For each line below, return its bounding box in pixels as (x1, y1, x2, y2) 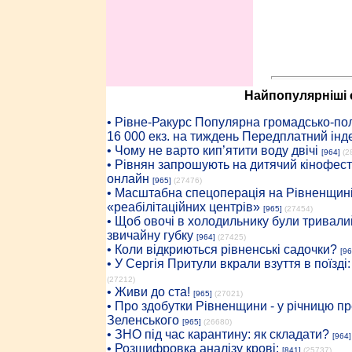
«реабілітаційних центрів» (106, 200, 260, 214)
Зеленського (106, 313, 179, 327)
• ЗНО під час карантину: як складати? (106, 328, 329, 341)
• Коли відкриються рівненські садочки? (106, 243, 337, 256)
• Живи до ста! (106, 285, 190, 299)
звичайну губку (106, 229, 193, 242)
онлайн (106, 172, 149, 185)
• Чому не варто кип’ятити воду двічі (106, 144, 318, 157)
